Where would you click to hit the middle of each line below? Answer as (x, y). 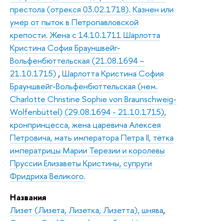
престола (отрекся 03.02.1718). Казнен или (92, 9)
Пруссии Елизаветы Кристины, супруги (81, 163)
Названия (28, 197)
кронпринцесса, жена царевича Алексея (85, 124)
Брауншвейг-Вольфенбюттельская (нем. (84, 86)
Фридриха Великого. (48, 176)
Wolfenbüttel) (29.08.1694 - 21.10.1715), (88, 111)
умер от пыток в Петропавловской (74, 22)
